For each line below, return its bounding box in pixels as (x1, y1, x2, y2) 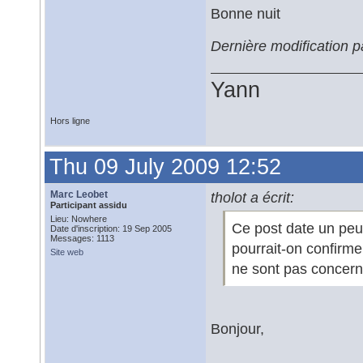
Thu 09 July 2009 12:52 (49, 155, 281, 179)
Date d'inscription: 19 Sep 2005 (50, 224, 172, 233)
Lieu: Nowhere (50, 214, 107, 224)
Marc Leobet (50, 189, 108, 200)
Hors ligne (50, 116, 90, 126)
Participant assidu (50, 200, 127, 210)
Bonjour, (211, 320, 264, 337)
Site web (50, 247, 83, 257)
